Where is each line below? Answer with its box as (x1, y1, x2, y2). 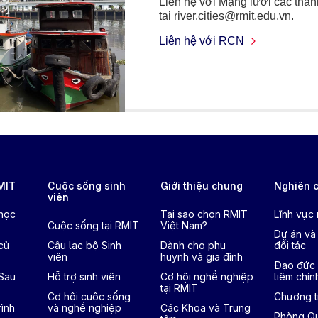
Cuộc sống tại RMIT (48, 219, 140, 231)
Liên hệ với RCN (159, 34, 244, 47)
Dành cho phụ (160, 239, 226, 251)
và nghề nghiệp (48, 302, 122, 314)
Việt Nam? (160, 219, 208, 231)
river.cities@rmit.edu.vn (174, 9, 291, 22)
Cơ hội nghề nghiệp (160, 270, 254, 283)
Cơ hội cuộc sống (48, 290, 131, 302)
